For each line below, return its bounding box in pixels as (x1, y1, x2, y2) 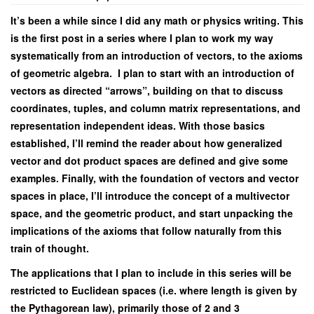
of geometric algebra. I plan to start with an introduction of (11, 66, 294, 81)
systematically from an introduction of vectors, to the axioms (11, 48, 303, 63)
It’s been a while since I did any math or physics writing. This (11, 13, 303, 28)
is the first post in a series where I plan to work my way (11, 31, 273, 46)
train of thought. (11, 241, 89, 256)
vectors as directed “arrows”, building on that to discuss (11, 83, 283, 98)
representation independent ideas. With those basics (11, 118, 265, 133)
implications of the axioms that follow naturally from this (11, 224, 282, 238)
